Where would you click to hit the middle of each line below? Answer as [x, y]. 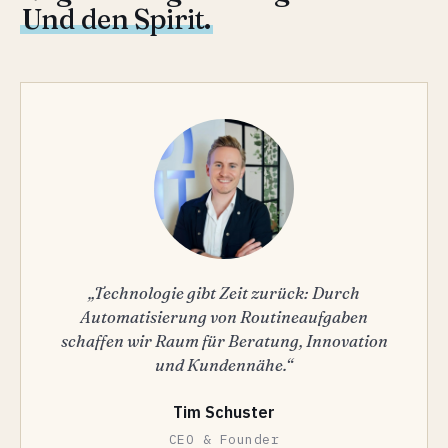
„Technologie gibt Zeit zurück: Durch [224, 292]
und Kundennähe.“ [224, 364]
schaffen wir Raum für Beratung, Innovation [224, 340]
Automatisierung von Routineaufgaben [224, 316]
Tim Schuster [224, 411]
